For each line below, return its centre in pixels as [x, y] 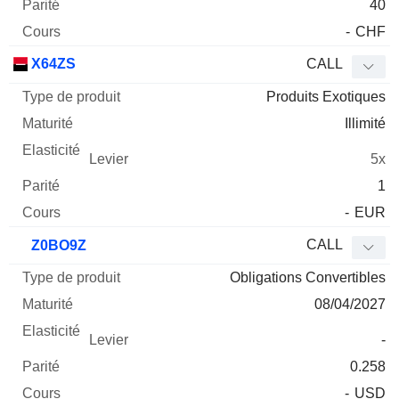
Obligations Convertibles [308, 278]
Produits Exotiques [326, 97]
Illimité [365, 124]
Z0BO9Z [57, 246]
